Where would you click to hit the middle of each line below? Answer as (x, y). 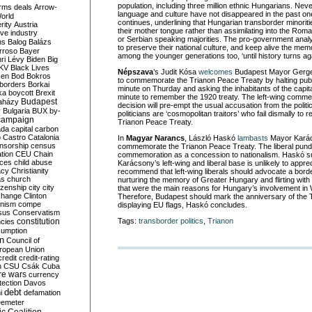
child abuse (33, 162)
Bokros (39, 76)
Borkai (39, 84)
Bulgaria (16, 111)
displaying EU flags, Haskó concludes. (182, 205)
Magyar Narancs (155, 138)
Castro (14, 137)
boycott (21, 93)
